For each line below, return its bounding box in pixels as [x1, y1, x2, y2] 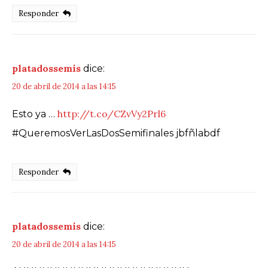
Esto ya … [12, 108, 57, 120]
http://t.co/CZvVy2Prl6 [57, 107, 166, 120]
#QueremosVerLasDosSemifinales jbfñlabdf [12, 127, 220, 139]
